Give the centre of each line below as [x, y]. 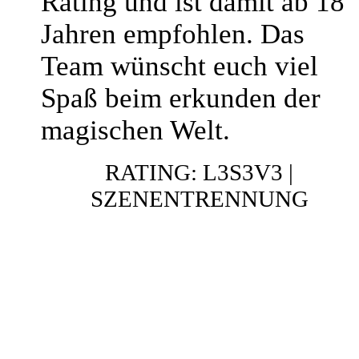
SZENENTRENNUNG [199, 199]
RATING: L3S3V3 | [199, 172]
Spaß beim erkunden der [181, 98]
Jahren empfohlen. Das [173, 34]
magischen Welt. [135, 130]
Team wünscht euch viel [179, 66]
